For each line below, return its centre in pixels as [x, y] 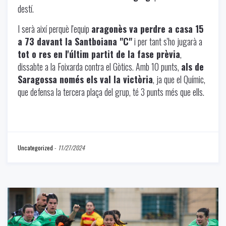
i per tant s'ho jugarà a [167, 42]
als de [192, 67]
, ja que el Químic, [179, 79]
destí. [26, 9]
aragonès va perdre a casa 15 [147, 29]
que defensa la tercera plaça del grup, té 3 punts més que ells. [111, 92]
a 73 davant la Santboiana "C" [75, 42]
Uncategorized [35, 148]
